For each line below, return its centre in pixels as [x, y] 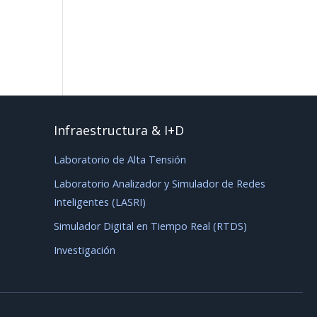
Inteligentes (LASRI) [100, 202]
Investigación [85, 250]
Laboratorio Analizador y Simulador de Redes [160, 184]
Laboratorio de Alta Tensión [120, 160]
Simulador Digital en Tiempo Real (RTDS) [150, 226]
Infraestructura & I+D [119, 131]
